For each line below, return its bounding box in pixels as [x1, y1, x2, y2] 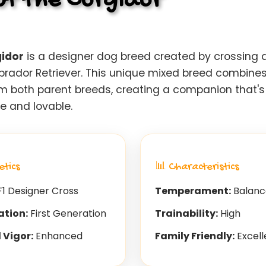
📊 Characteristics [155, 160, 239, 174]
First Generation [28, 206, 106, 220]
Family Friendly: [155, 229, 235, 243]
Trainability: [155, 206, 218, 220]
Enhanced [33, 229, 83, 243]
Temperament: [155, 183, 231, 198]
